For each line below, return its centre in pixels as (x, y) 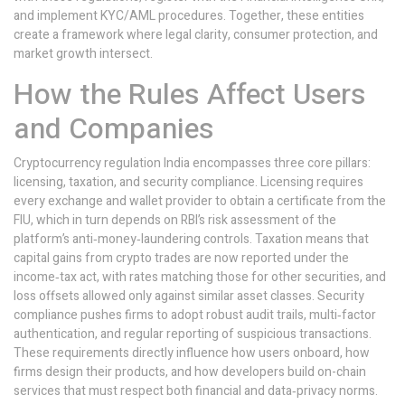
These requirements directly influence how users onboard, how (192, 353)
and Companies (114, 129)
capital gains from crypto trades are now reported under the (181, 258)
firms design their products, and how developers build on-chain (190, 372)
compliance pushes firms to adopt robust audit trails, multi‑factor (195, 315)
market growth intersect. (83, 54)
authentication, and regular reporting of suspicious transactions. (193, 334)
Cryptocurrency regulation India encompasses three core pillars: (192, 163)
